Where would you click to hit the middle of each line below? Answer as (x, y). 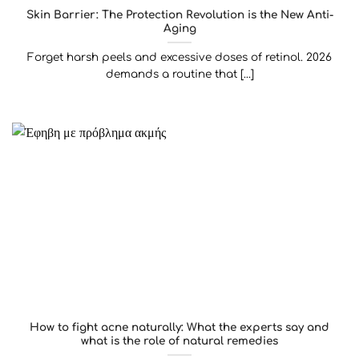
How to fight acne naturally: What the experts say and (179, 327)
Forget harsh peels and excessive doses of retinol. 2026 (179, 57)
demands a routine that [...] (179, 74)
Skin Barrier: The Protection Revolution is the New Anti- (179, 14)
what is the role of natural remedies (179, 341)
